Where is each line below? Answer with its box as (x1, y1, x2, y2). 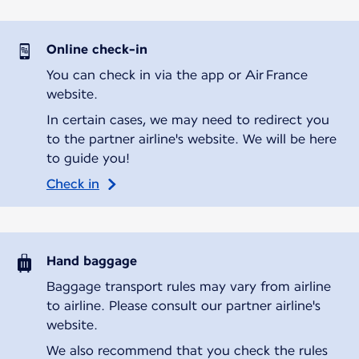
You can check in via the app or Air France (46, 67, 308, 83)
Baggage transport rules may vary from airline (46, 278, 331, 294)
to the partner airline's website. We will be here (46, 131, 337, 147)
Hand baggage (46, 252, 137, 268)
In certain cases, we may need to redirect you (46, 111, 329, 127)
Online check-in (46, 41, 147, 57)
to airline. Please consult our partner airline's (46, 297, 321, 313)
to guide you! (46, 150, 130, 166)
